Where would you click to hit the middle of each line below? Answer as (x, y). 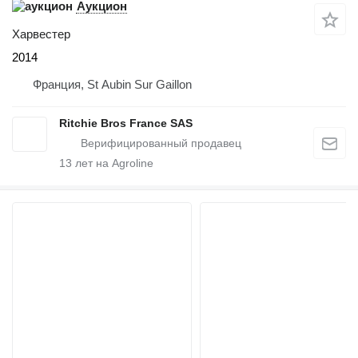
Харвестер (41, 34)
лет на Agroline (113, 163)
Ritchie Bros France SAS (126, 123)
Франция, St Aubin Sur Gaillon (112, 85)
